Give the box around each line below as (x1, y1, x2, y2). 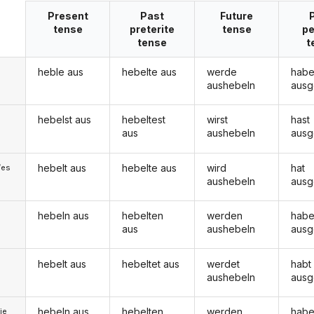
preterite (130, 22, 175, 35)
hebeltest (122, 114, 166, 126)
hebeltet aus (122, 257, 180, 270)
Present (47, 9, 88, 22)
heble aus (37, 66, 83, 78)
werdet (206, 257, 240, 270)
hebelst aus (37, 114, 91, 126)
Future (220, 9, 254, 22)
